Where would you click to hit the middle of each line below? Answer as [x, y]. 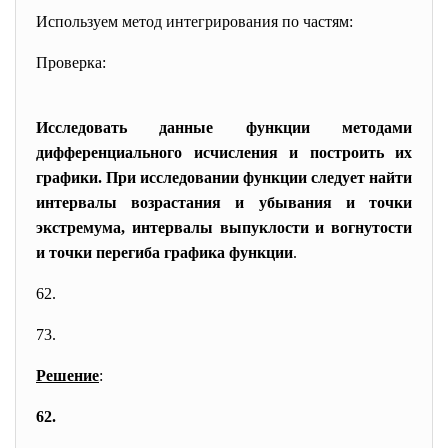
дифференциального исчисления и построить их [224, 152]
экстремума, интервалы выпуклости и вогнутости [224, 227]
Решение [67, 375]
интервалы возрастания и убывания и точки [224, 202]
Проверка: [71, 62]
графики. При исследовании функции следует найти [224, 177]
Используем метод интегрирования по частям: [194, 21]
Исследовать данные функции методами [224, 127]
